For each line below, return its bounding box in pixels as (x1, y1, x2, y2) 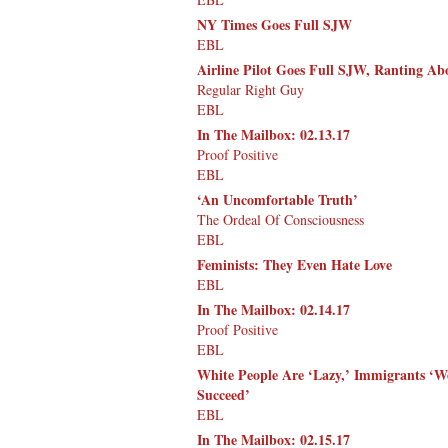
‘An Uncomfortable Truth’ (197, 188, 358, 210)
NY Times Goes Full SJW (197, 13, 352, 35)
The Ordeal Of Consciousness (197, 209, 364, 229)
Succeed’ (197, 383, 250, 405)
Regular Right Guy (197, 79, 304, 99)
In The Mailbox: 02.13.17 (197, 123, 350, 145)
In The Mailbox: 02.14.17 (197, 298, 350, 320)
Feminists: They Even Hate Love (197, 253, 392, 275)
